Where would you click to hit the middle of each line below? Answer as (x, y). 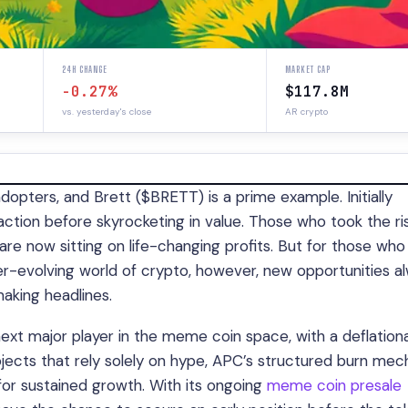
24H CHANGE (85, 69)
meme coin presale (334, 385)
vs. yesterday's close (107, 112)
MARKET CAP (307, 69)
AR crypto (306, 112)
